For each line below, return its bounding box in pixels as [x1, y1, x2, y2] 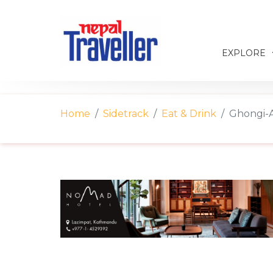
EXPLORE [222, 48, 268, 58]
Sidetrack [103, 108, 149, 119]
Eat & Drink [161, 108, 216, 119]
